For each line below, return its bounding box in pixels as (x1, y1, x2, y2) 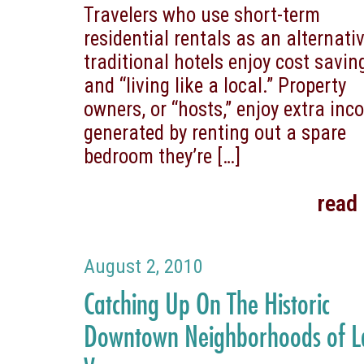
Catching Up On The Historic (84, 284, 331, 321)
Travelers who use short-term (84, 2, 321, 27)
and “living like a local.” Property (84, 73, 347, 97)
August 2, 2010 (84, 254, 204, 278)
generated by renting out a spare (84, 120, 347, 145)
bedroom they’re (84, 144, 213, 168)
